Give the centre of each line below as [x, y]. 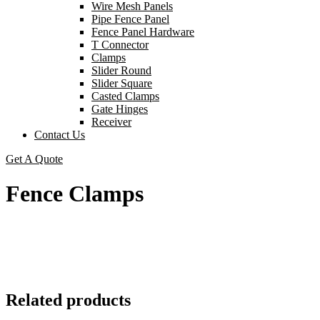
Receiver [111, 122]
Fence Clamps [75, 194]
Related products [68, 300]
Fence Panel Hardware [143, 32]
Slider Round [121, 70]
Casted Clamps [125, 96]
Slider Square [122, 83]
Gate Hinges [120, 109]
